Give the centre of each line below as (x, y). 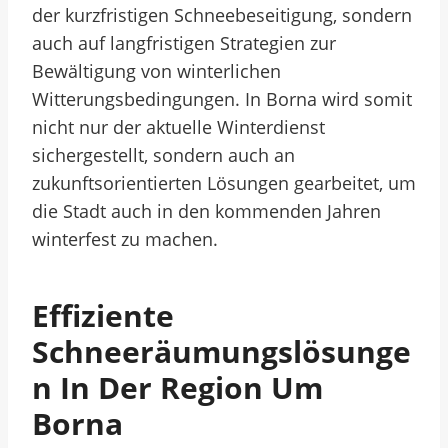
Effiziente (103, 315)
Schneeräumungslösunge (221, 351)
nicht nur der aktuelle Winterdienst (178, 127)
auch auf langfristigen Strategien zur (184, 43)
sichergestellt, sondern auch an (163, 155)
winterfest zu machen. (125, 239)
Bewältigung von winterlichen (156, 71)
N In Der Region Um (177, 387)
